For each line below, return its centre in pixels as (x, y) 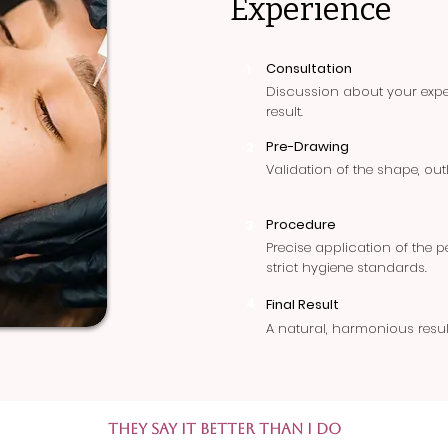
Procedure (301, 224)
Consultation (309, 68)
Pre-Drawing (307, 146)
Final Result (302, 304)
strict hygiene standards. (346, 267)
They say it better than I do (224, 428)
